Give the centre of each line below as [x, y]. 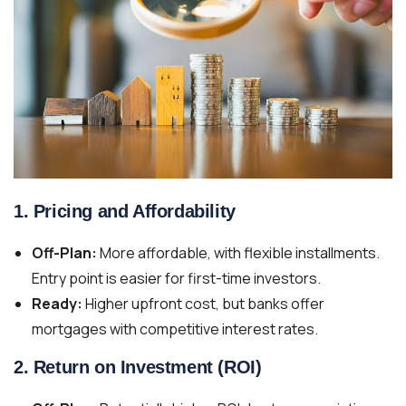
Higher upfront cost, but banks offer [203, 304]
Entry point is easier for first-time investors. [176, 278]
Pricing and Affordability [134, 211]
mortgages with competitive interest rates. [175, 329]
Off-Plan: [64, 253]
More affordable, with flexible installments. [238, 253]
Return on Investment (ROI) [147, 367]
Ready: [57, 304]
